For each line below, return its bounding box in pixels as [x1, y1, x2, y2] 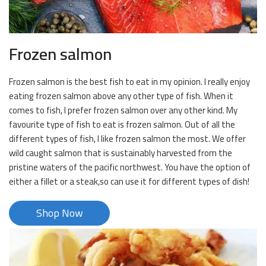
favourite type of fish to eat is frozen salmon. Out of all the [9, 116, 235, 134]
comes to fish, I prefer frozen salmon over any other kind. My [9, 102, 237, 119]
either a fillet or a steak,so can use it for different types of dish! [9, 173, 249, 191]
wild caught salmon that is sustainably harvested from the [9, 144, 232, 162]
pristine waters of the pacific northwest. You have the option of [9, 159, 251, 176]
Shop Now [36, 203, 83, 223]
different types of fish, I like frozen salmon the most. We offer [9, 130, 246, 148]
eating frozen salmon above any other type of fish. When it [9, 87, 233, 105]
